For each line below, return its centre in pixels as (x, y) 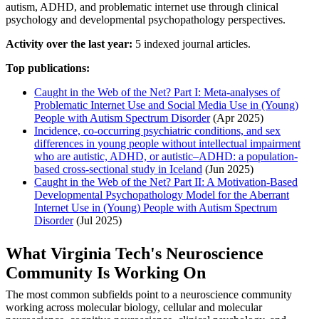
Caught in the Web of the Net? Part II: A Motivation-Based (166, 182)
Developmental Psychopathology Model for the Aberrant (162, 194)
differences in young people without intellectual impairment (167, 143)
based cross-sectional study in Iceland (118, 169)
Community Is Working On (106, 272)
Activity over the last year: (69, 43)
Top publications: (48, 68)
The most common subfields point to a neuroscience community (149, 294)
